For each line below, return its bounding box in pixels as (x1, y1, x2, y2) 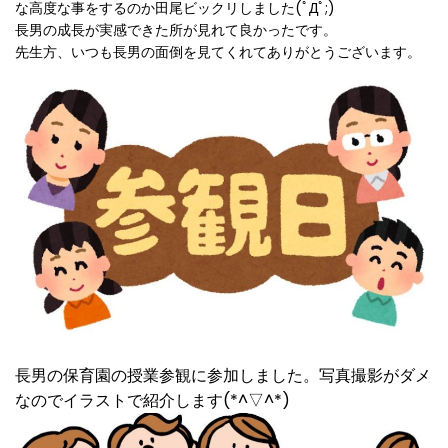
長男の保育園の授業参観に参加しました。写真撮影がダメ (15, 363, 431, 387)
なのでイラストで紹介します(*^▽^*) (15, 388, 290, 412)
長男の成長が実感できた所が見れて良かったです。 (15, 20, 337, 40)
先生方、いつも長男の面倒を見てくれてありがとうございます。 (15, 42, 421, 62)
